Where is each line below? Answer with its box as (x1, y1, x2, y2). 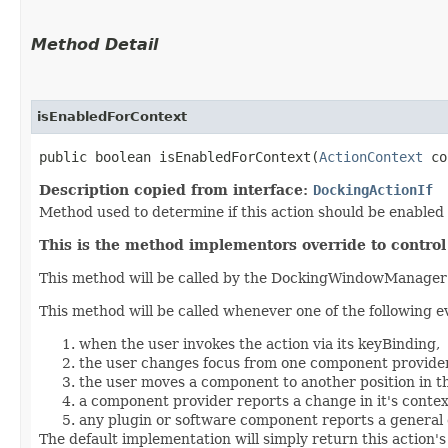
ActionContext (319, 148, 423, 165)
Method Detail (31, 34, 158, 54)
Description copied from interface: (39, 181, 313, 198)
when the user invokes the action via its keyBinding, (79, 335, 440, 352)
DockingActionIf (313, 181, 433, 198)
